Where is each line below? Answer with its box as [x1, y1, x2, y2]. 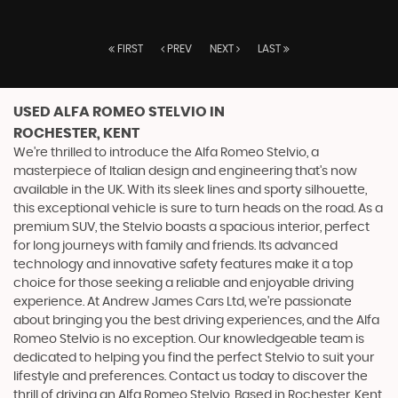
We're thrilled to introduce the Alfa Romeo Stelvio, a [13, 147, 319, 159]
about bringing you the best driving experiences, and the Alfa [13, 314, 379, 327]
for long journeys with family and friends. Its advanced [13, 240, 338, 252]
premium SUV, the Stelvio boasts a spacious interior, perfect [13, 221, 370, 234]
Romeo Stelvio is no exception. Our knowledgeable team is [13, 333, 364, 346]
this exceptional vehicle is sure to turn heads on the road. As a [13, 203, 383, 215]
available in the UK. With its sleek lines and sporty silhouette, [13, 184, 367, 196]
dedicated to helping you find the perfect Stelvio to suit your [13, 352, 374, 364]
